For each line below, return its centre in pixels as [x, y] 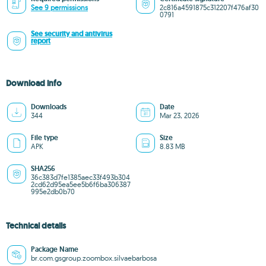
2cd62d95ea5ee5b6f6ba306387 [81, 184]
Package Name [55, 249]
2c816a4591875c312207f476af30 [209, 7]
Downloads [49, 107]
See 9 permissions [59, 7]
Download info [34, 83]
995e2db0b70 [53, 191]
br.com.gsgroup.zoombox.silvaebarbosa [94, 258]
